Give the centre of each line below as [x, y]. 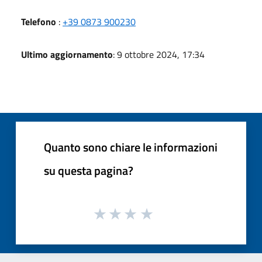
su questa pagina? [89, 170]
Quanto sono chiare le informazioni [131, 147]
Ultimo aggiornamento [67, 54]
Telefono [39, 21]
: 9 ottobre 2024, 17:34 [159, 54]
